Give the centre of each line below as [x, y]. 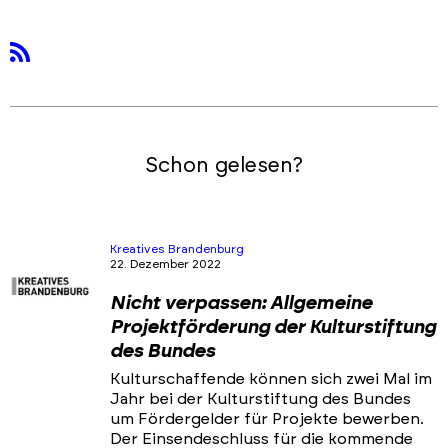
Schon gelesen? [224, 166]
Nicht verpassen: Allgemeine [241, 304]
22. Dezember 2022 [165, 264]
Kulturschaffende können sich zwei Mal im [271, 379]
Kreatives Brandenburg [177, 249]
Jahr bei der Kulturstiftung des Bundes [260, 399]
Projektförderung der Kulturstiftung [273, 328]
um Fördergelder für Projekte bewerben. [267, 419]
